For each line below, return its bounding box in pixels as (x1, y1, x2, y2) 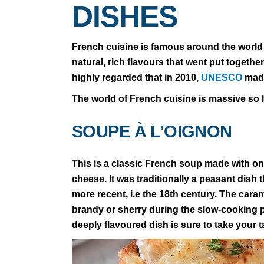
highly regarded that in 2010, (72, 72, 201, 82)
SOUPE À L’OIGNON (72, 121, 232, 141)
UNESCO (201, 72, 245, 82)
